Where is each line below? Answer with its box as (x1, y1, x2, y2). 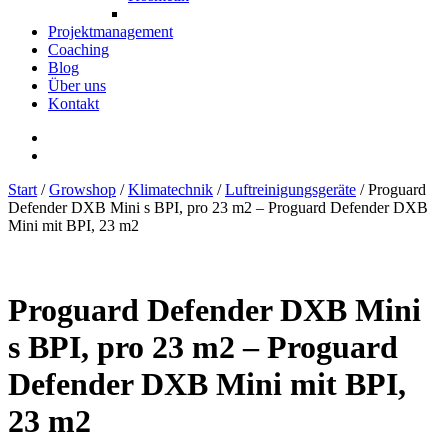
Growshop (49, 180, 116, 198)
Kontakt (48, 94, 99, 112)
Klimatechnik (128, 180, 213, 198)
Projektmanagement (48, 22, 173, 40)
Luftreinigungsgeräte (225, 180, 356, 198)
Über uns (48, 76, 106, 94)
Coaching (48, 40, 109, 58)
